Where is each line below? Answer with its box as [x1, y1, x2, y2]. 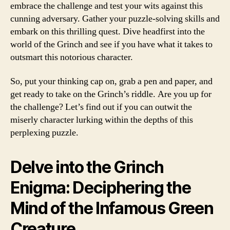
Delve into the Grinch [10, 157, 164, 177]
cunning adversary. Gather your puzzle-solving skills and [10, 12, 220, 25]
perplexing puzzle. [10, 127, 79, 139]
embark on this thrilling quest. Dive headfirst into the [10, 25, 205, 37]
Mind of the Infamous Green [10, 198, 214, 218]
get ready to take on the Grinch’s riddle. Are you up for [10, 88, 212, 100]
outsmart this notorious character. [10, 51, 133, 63]
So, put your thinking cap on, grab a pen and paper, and [10, 75, 213, 87]
